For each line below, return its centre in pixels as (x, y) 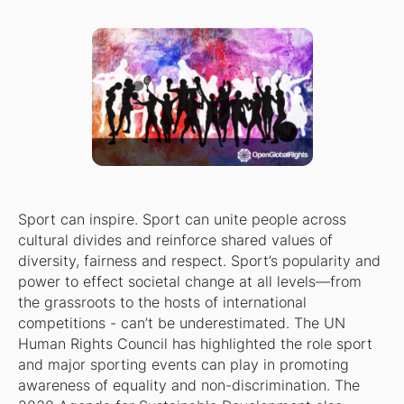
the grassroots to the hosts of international (162, 302)
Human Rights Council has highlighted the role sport (195, 344)
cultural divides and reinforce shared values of (175, 240)
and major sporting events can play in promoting (183, 364)
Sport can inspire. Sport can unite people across (182, 219)
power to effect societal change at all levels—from (189, 281)
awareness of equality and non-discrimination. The (188, 385)
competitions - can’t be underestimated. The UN (181, 323)
